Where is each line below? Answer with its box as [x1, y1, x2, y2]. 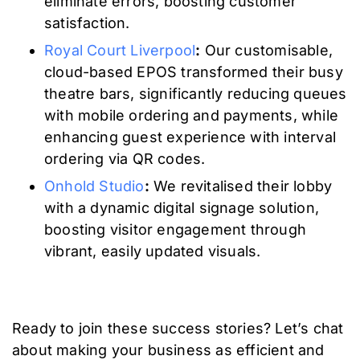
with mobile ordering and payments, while [44, 107, 339, 125]
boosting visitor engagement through [44, 221, 307, 239]
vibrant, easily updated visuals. [44, 243, 261, 260]
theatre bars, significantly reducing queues [44, 85, 347, 103]
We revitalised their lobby [149, 178, 333, 195]
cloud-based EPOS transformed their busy [44, 63, 343, 81]
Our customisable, [200, 42, 333, 59]
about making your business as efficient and [12, 341, 325, 358]
